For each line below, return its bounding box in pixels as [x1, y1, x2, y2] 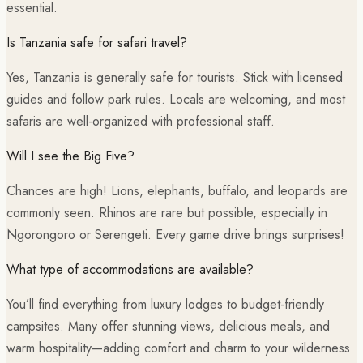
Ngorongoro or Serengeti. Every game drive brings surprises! [6, 224, 344, 244]
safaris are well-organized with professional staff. [6, 111, 275, 130]
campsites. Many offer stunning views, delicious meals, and [6, 316, 330, 335]
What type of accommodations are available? [6, 259, 254, 279]
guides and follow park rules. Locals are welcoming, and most [6, 89, 345, 109]
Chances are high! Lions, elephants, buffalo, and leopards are [6, 181, 348, 200]
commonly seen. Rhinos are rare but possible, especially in [6, 203, 327, 222]
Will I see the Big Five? [6, 146, 135, 165]
